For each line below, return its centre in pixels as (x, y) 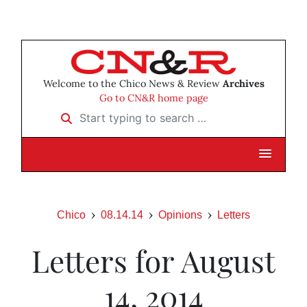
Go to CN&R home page (153, 98)
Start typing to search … (113, 113)
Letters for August (153, 260)
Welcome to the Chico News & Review (133, 84)
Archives (243, 84)
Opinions (180, 215)
